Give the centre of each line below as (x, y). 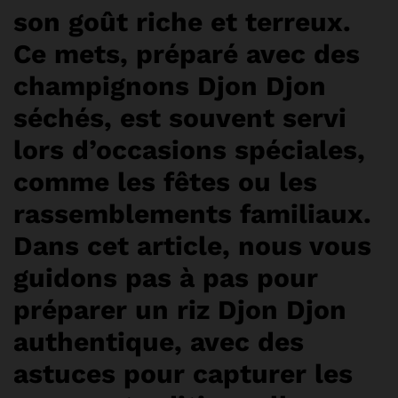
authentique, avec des (159, 341)
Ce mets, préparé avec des (187, 53)
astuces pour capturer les (183, 373)
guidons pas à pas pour (166, 277)
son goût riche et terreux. (182, 21)
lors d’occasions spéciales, (189, 149)
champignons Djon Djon (170, 85)
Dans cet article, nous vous (192, 245)
